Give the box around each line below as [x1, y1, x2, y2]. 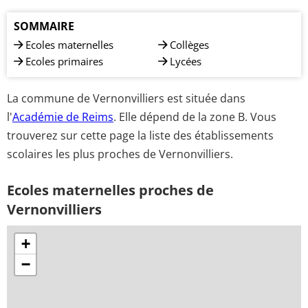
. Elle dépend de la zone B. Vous [113, 109, 276, 124]
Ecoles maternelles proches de [7, 180, 214, 199]
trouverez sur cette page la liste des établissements [7, 127, 274, 143]
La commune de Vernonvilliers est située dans [7, 90, 245, 106]
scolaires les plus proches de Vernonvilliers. [7, 146, 233, 162]
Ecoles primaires [25, 54, 103, 68]
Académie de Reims [12, 109, 113, 124]
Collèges [170, 38, 209, 52]
